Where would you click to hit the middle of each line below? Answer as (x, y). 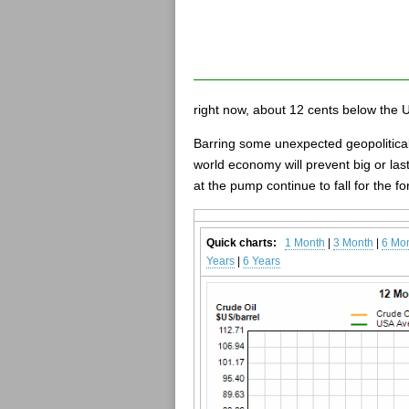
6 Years (262, 261)
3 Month (353, 243)
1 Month (305, 243)
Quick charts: (241, 243)
